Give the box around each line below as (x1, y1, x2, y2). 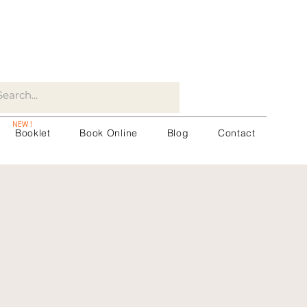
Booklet (14, 127, 51, 139)
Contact (217, 127, 256, 139)
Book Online (79, 127, 138, 139)
